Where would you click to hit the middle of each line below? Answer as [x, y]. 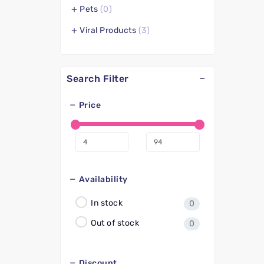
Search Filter [98, 79]
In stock [106, 203]
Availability [103, 179]
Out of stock [114, 223]
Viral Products [108, 30]
